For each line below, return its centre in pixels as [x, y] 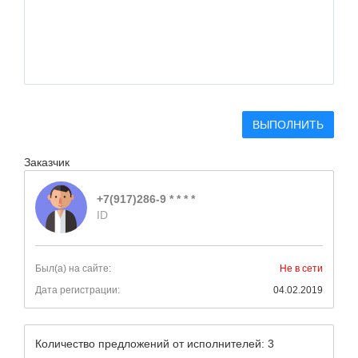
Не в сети [301, 268]
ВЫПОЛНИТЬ [288, 125]
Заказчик [47, 162]
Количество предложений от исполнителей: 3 [155, 344]
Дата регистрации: [78, 290]
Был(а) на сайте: [73, 268]
